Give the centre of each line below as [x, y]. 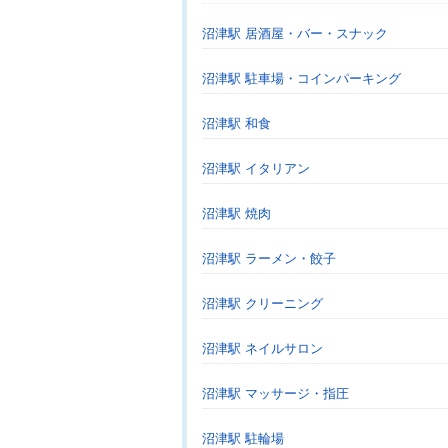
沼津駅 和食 [236, 123]
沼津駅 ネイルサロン [262, 348]
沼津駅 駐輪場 [243, 438]
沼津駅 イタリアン [256, 168]
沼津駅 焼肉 [236, 213]
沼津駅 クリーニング [262, 303]
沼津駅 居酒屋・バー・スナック [295, 33]
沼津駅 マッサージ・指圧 [275, 393]
